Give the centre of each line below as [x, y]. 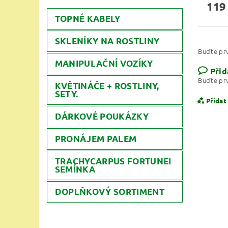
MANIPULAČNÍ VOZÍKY [104, 63]
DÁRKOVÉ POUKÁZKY [102, 116]
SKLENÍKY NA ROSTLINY [107, 41]
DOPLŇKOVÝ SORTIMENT [109, 191]
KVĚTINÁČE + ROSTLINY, [107, 85]
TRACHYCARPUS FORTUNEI [113, 161]
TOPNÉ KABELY [88, 18]
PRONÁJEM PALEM [96, 138]
